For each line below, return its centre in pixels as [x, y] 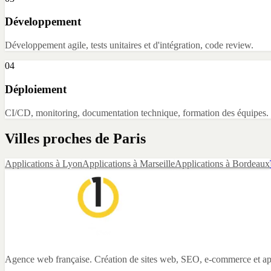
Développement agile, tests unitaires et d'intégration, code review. [129, 45]
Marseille [157, 164]
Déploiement [36, 89]
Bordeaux [251, 164]
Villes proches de [59, 138]
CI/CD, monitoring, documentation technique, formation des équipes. [137, 113]
